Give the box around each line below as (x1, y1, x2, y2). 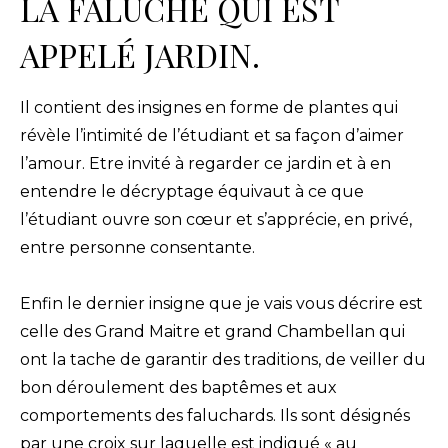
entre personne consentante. (20, 237, 255, 257)
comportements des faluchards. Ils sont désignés (20, 405, 410, 425)
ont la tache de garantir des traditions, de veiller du (20, 349, 426, 369)
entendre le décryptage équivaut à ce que (20, 181, 364, 201)
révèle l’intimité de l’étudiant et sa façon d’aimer (20, 125, 404, 145)
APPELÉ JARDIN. (20, 32, 260, 76)
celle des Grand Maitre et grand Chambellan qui (20, 321, 405, 341)
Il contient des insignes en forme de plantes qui (20, 97, 398, 117)
